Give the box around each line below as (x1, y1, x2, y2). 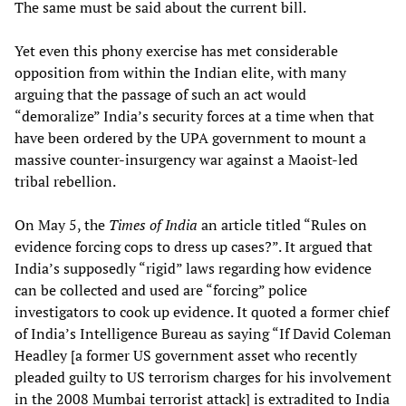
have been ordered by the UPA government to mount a (14, 128, 366, 149)
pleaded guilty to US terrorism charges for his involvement (14, 367, 391, 388)
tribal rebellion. (14, 171, 116, 192)
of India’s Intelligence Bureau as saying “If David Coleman (14, 324, 391, 344)
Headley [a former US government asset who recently (14, 345, 357, 366)
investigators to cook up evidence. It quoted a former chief (14, 302, 389, 323)
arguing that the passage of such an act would (14, 84, 306, 105)
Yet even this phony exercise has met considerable (14, 41, 338, 62)
